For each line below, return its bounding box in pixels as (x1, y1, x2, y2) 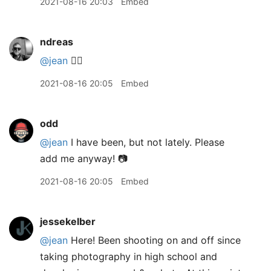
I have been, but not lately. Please (68, 136, 224, 148)
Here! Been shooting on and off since (68, 234, 241, 246)
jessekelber (40, 215, 96, 227)
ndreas (40, 36, 73, 48)
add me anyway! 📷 (40, 152, 128, 165)
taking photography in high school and (40, 250, 217, 263)
